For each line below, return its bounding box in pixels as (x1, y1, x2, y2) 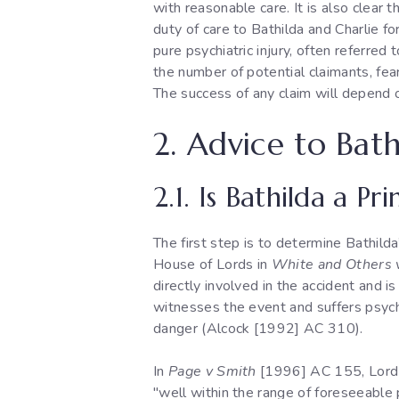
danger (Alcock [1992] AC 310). (153, 319, 363, 339)
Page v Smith (167, 362, 256, 382)
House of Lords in (153, 255, 272, 275)
